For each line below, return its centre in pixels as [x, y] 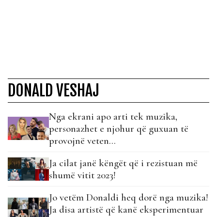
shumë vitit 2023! [82, 175]
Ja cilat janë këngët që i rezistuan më [123, 163]
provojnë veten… [82, 140]
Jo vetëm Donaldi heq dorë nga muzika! [129, 197]
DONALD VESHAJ [54, 90]
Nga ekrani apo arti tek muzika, [113, 116]
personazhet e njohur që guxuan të [119, 128]
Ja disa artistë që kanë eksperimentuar [126, 209]
